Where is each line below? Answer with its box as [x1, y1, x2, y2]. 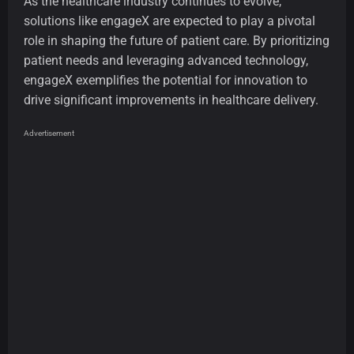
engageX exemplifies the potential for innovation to [24, 73, 307, 88]
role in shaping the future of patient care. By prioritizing [24, 33, 330, 49]
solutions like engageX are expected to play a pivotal [24, 13, 315, 29]
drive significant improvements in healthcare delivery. [24, 92, 318, 108]
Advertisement [24, 129, 74, 138]
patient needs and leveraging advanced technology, [24, 53, 308, 69]
